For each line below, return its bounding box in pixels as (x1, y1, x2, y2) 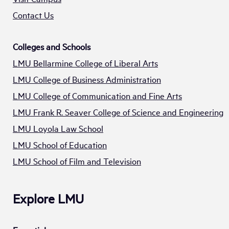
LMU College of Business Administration (13, 73, 161, 85)
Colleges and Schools (13, 40, 90, 53)
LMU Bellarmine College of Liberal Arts (13, 57, 158, 69)
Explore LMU (13, 190, 84, 207)
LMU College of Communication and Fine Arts (13, 89, 182, 102)
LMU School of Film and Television (13, 155, 141, 167)
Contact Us (13, 9, 54, 21)
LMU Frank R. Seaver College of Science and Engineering (13, 106, 223, 118)
